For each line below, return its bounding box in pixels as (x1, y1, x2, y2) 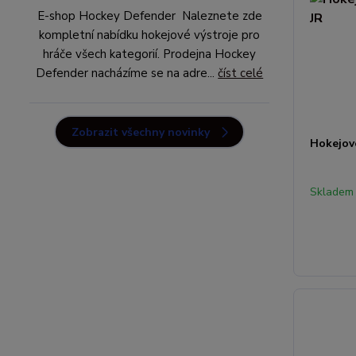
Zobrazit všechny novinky (72, 125, 211, 140)
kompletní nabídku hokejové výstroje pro (39, 27, 261, 43)
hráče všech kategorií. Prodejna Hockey (43, 46, 257, 62)
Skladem (310, 184, 354, 200)
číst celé (218, 65, 264, 81)
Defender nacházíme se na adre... (36, 65, 219, 81)
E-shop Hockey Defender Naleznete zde (37, 8, 262, 24)
